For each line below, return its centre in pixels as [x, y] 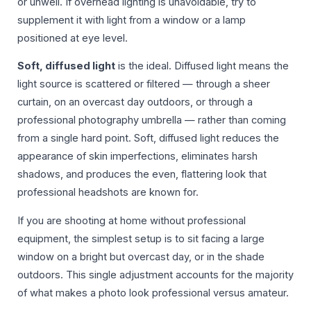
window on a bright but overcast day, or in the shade [141, 257]
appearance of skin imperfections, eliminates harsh [137, 157]
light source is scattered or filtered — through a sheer [144, 84]
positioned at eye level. [73, 38]
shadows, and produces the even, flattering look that [142, 175]
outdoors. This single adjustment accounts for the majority [155, 275]
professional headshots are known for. [108, 193]
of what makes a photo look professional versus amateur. [153, 293]
